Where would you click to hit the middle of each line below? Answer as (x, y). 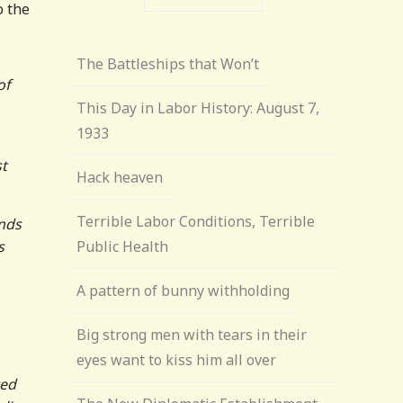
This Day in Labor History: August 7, (198, 108)
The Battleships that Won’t (168, 64)
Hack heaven (120, 177)
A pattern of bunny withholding (184, 291)
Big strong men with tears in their (192, 335)
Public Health (123, 246)
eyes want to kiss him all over (177, 360)
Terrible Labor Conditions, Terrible (196, 221)
